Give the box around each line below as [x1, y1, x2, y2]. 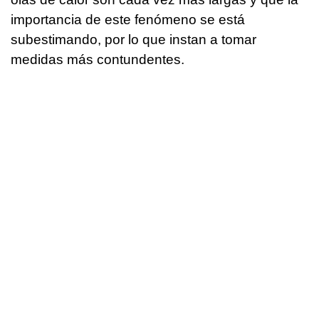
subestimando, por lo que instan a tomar [11, 32, 256, 48]
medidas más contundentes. [11, 52, 184, 68]
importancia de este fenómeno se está [11, 12, 245, 28]
